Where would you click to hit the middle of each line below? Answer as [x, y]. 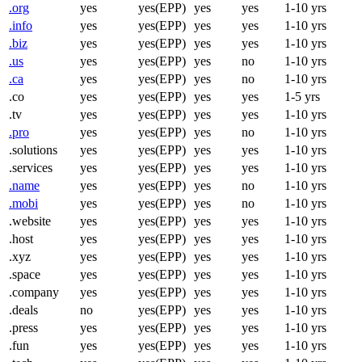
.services [31, 168]
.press [23, 328]
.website [30, 221]
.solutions [33, 150]
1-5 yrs [302, 97]
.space [25, 274]
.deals [23, 310]
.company [34, 292]
